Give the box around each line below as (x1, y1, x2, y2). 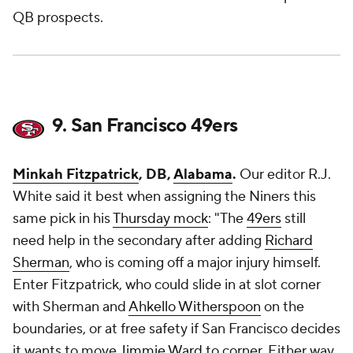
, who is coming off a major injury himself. (69, 254, 321, 272)
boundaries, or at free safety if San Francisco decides (13, 320, 340, 338)
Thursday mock (113, 210, 208, 228)
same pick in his (13, 210, 113, 228)
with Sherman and (13, 298, 128, 316)
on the (261, 298, 304, 316)
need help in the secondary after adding (13, 232, 265, 250)
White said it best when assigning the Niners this (13, 188, 316, 206)
